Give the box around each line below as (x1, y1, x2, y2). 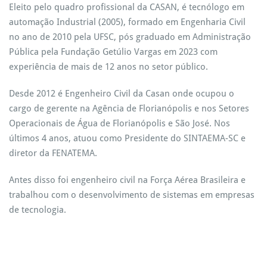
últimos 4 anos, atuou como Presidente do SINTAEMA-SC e (9, 133, 246, 144)
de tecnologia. (9, 204, 66, 215)
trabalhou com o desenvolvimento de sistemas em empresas (9, 190, 254, 200)
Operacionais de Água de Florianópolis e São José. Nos (9, 118, 230, 129)
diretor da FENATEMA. (9, 148, 97, 159)
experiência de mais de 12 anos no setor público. (9, 61, 208, 72)
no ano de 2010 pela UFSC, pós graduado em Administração (9, 32, 251, 42)
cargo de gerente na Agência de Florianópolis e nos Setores (9, 103, 249, 114)
